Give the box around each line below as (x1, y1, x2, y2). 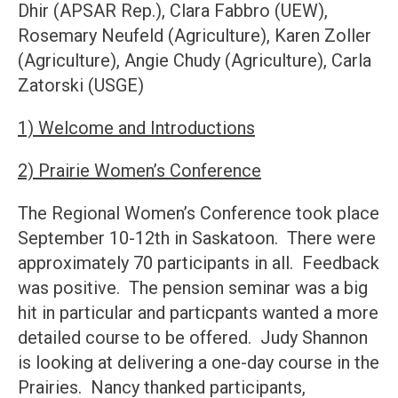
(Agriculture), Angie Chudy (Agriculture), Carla (18, 50, 371, 72)
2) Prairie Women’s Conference (18, 160, 261, 182)
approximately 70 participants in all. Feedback (18, 252, 379, 275)
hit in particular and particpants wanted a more (18, 302, 378, 324)
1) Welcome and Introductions (18, 117, 255, 139)
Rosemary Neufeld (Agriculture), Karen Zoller (18, 25, 371, 47)
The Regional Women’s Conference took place (18, 203, 379, 225)
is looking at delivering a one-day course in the (18, 352, 379, 374)
